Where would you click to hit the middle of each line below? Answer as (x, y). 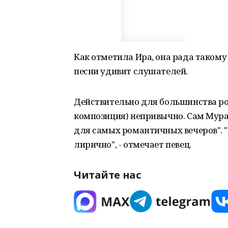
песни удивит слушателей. (131, 71)
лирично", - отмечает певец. (133, 144)
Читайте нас (107, 175)
